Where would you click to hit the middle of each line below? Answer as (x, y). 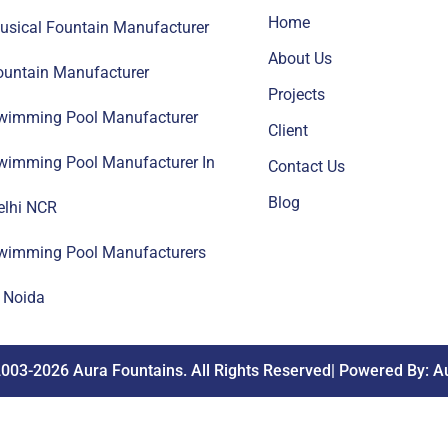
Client (288, 130)
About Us (300, 58)
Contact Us (307, 166)
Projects (297, 94)
